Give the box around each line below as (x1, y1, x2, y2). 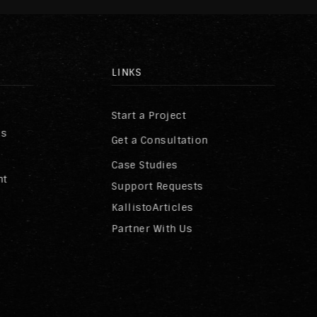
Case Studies (111, 158, 178, 172)
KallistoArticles (111, 201, 194, 214)
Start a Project (111, 109, 187, 122)
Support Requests (111, 180, 204, 193)
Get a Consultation (111, 134, 209, 147)
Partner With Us (111, 222, 193, 236)
